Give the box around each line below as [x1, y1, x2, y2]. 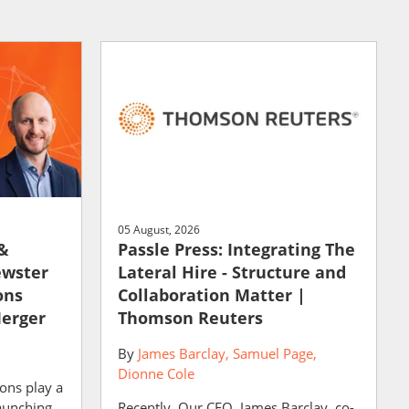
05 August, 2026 [117, 221, 200, 237]
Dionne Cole [117, 363, 194, 383]
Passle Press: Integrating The [117, 237, 355, 260]
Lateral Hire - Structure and [117, 260, 346, 283]
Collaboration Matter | [117, 283, 306, 306]
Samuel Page [232, 343, 313, 362]
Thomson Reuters [117, 306, 263, 329]
